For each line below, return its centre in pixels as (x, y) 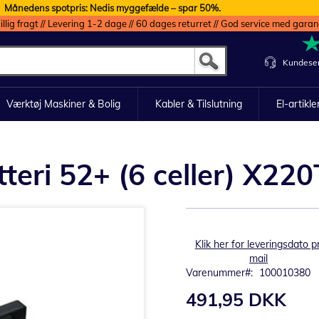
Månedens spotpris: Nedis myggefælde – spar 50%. (112, 8)
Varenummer (216, 273)
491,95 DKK (236, 299)
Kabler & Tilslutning (198, 104)
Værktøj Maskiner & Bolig (63, 104)
